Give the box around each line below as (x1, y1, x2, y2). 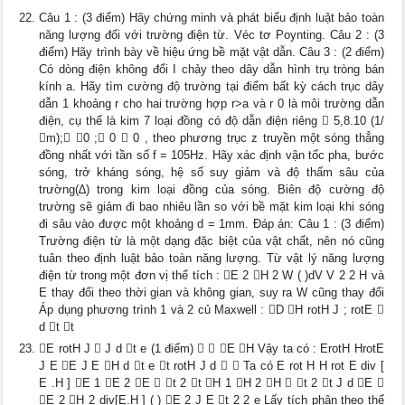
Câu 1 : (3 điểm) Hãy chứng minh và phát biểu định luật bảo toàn (39, 11, 384, 24)
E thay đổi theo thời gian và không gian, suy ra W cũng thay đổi (39, 286, 384, 299)
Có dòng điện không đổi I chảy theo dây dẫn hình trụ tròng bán (39, 62, 384, 76)
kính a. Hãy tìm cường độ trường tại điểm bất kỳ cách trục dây (39, 80, 384, 93)
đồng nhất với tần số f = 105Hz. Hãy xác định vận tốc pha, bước (39, 148, 384, 162)
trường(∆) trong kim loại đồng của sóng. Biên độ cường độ (39, 183, 384, 196)
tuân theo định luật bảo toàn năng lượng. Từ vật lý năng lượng (39, 251, 384, 265)
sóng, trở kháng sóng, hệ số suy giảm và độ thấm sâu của (39, 165, 384, 179)
